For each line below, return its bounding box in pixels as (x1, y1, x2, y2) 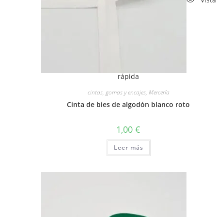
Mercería (148, 88, 170, 97)
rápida (118, 72, 139, 81)
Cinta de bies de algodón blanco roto (67, 100, 190, 109)
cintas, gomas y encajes (87, 88, 146, 97)
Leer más (113, 143, 143, 152)
